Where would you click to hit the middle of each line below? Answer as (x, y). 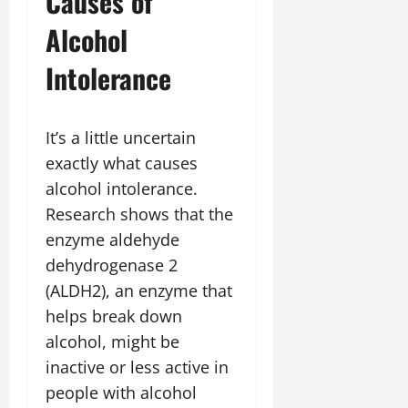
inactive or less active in (137, 367)
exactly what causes (122, 163)
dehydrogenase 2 (112, 265)
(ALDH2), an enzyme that (139, 291)
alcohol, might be (112, 342)
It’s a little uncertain (121, 138)
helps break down (114, 316)
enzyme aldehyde (112, 240)
